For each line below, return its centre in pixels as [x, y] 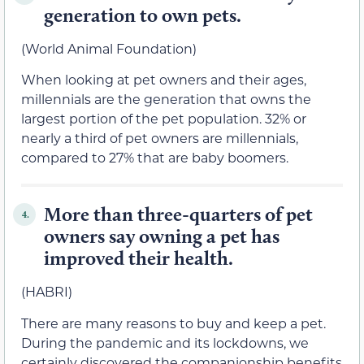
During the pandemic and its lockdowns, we [165, 342]
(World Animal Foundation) [109, 49]
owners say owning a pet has [162, 236]
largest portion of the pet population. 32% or [164, 119]
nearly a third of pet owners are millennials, [160, 138]
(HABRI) [47, 292]
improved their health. [139, 258]
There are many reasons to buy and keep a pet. [173, 323]
